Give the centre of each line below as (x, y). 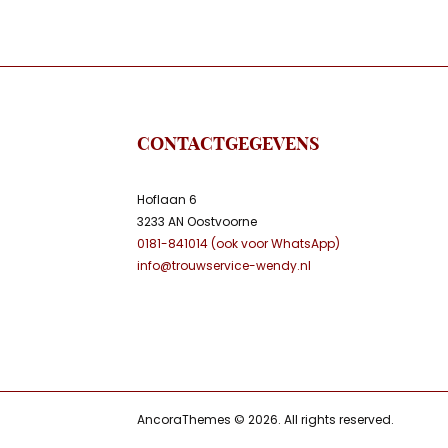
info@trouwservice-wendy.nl (224, 266)
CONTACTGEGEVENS (228, 144)
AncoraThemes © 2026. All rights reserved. (265, 420)
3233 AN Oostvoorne (197, 222)
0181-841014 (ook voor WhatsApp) (238, 244)
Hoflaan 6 (167, 200)
